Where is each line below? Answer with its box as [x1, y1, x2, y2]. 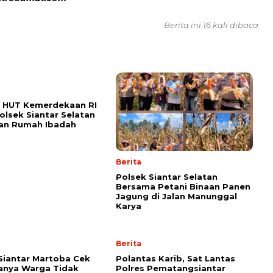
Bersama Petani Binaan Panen [116, 181, 250, 191]
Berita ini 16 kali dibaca [164, 19, 258, 30]
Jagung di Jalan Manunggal [116, 191, 237, 201]
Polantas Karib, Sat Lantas [116, 253, 235, 263]
